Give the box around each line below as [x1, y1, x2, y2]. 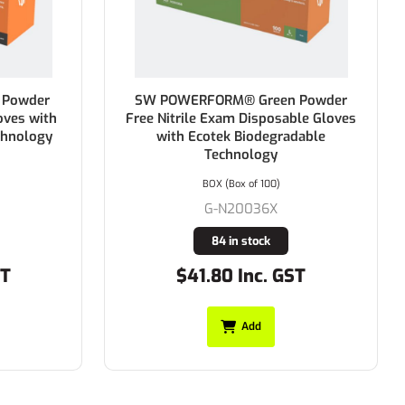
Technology [187, 145, 261, 164]
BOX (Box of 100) [185, 176, 264, 191]
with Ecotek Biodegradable [139, 127, 309, 146]
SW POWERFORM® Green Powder [118, 90, 331, 109]
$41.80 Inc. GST [159, 263, 289, 288]
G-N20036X [187, 199, 261, 218]
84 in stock [194, 232, 254, 249]
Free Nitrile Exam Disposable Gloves [108, 108, 340, 127]
